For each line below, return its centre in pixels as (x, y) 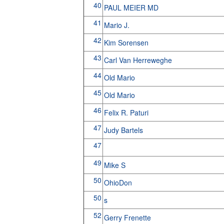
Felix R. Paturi (127, 112)
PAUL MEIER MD (132, 7)
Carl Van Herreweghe (139, 60)
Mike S (115, 165)
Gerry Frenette (128, 217)
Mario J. (118, 25)
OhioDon (119, 182)
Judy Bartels (124, 130)
